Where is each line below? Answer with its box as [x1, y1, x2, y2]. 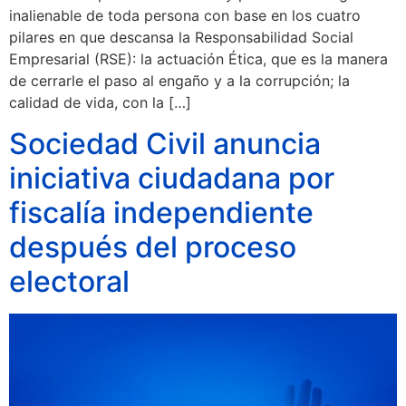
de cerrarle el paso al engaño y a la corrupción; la [9, 72, 350, 91]
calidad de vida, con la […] [9, 93, 191, 112]
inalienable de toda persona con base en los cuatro [9, 6, 361, 25]
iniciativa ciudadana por [9, 159, 334, 196]
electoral [9, 263, 130, 299]
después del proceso [9, 228, 296, 265]
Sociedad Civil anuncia [9, 125, 321, 161]
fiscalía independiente [9, 194, 314, 230]
